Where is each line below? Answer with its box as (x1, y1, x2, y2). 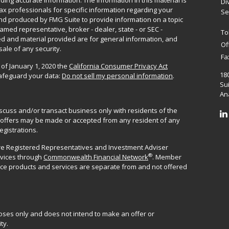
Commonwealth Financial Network (43, 152, 148, 162)
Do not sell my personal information (62, 71, 173, 81)
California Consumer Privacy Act (69, 61, 168, 71)
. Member (152, 152, 181, 162)
